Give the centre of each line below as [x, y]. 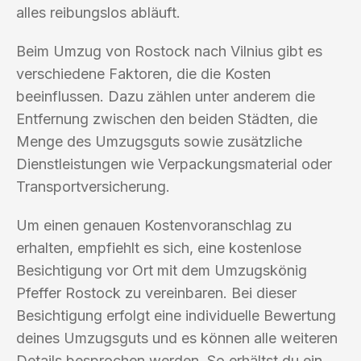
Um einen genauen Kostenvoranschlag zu [154, 225]
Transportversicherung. [93, 186]
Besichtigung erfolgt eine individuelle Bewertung [176, 315]
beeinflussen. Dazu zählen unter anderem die [166, 96]
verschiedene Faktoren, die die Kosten [143, 73]
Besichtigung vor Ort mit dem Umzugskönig [162, 270]
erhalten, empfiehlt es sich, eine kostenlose [159, 247]
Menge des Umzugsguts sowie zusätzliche [159, 141]
